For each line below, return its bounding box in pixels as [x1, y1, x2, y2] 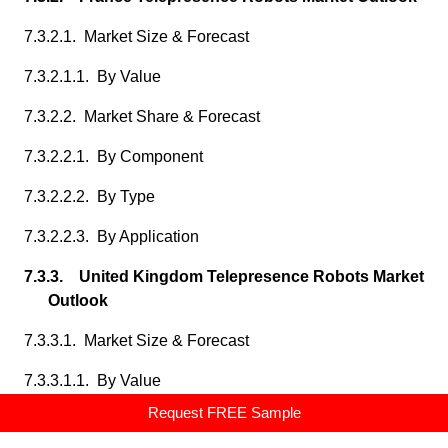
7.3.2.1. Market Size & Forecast [24, 28, 249, 45]
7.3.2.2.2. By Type [24, 188, 155, 205]
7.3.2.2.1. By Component [24, 148, 203, 165]
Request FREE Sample [147, 404, 301, 421]
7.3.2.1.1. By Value [24, 68, 161, 85]
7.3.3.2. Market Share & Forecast [24, 412, 260, 429]
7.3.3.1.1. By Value [24, 372, 161, 389]
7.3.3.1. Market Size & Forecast [24, 332, 249, 349]
